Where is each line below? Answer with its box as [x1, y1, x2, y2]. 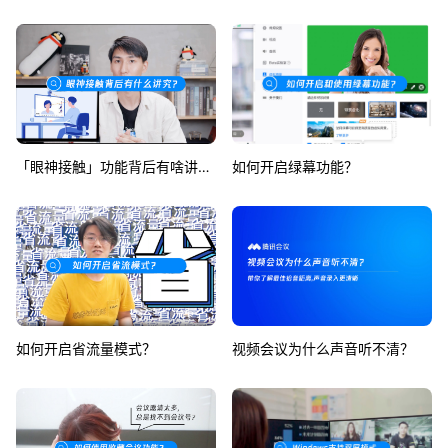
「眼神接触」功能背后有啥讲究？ [198, 158, 210, 175]
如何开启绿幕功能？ [232, 158, 358, 175]
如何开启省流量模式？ [16, 340, 156, 357]
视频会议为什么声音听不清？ [232, 340, 414, 357]
